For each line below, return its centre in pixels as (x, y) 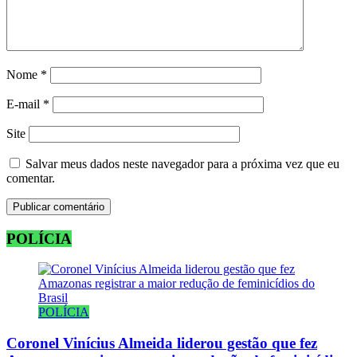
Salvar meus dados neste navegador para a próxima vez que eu (182, 163)
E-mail (25, 104)
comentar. (31, 178)
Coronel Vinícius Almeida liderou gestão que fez (162, 343)
